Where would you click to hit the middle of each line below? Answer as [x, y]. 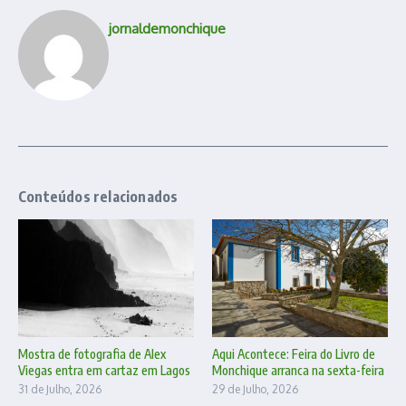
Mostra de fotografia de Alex [92, 353]
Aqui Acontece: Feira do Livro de [294, 353]
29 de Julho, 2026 [255, 389]
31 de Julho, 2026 [60, 389]
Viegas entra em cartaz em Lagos [104, 370]
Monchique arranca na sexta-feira [298, 370]
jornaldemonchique [167, 29]
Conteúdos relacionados [98, 197]
